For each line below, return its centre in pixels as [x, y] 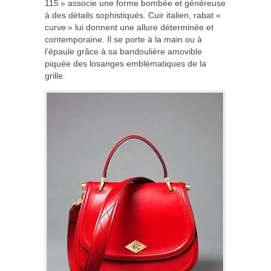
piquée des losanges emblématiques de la [126, 63]
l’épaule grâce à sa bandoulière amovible [123, 51]
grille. [55, 75]
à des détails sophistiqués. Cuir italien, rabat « [134, 15]
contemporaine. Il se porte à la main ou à [123, 39]
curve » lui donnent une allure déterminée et [129, 27]
